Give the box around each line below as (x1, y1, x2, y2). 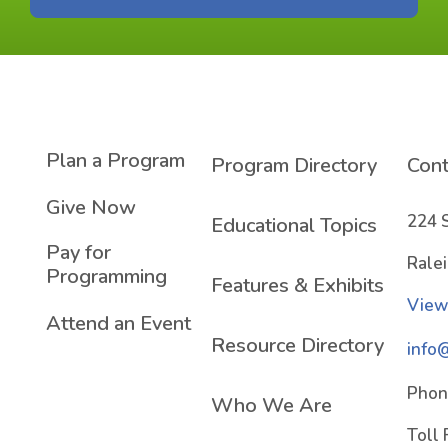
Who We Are (211, 392, 332, 419)
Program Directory (211, 152, 377, 179)
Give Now (46, 194, 136, 221)
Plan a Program (46, 147, 185, 174)
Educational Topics (211, 212, 377, 239)
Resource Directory (211, 332, 384, 359)
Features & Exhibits (211, 272, 384, 299)
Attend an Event (46, 310, 191, 337)
